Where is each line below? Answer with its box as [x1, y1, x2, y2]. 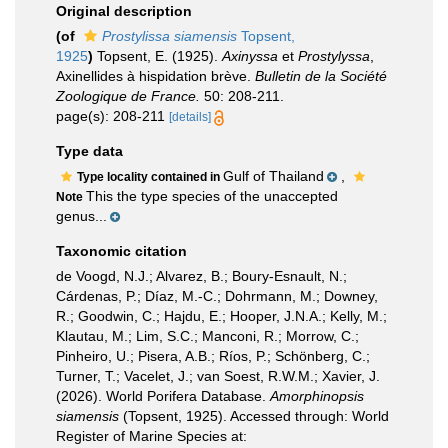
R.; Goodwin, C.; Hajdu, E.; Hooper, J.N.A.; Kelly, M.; [56, 308, 387, 324]
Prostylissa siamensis [102, 28, 237, 44]
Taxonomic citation [56, 243, 187, 259]
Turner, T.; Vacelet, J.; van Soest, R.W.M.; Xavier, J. [56, 368, 380, 384]
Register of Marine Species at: [56, 428, 247, 444]
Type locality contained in [77, 170, 223, 184]
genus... [56, 208, 107, 224]
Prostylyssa [298, 48, 370, 64]
